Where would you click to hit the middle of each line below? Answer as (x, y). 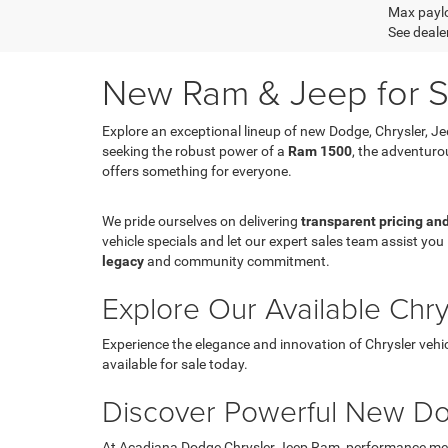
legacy (123, 260)
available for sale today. (175, 363)
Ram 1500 (320, 150)
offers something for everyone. (197, 170)
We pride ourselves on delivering (201, 220)
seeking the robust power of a (195, 150)
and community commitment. (237, 260)
